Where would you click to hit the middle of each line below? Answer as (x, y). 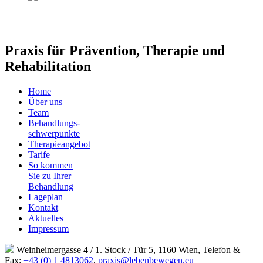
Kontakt (43, 208)
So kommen (50, 166)
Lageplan (45, 197)
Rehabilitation (48, 67)
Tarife (39, 155)
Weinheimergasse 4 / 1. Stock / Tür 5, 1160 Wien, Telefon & (127, 250)
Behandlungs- (54, 123)
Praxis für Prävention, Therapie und (115, 51)
